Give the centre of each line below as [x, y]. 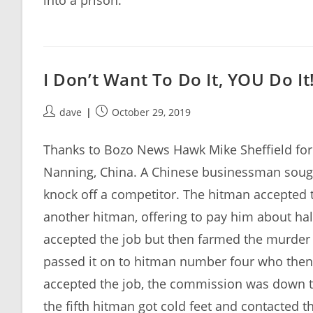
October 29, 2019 [151, 112]
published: [120, 126]
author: [60, 126]
